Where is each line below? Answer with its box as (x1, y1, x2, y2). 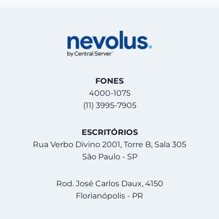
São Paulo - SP (82, 152, 137, 161)
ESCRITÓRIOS (81, 127, 138, 137)
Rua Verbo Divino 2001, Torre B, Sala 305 (33, 139, 186, 149)
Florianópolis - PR (76, 191, 143, 200)
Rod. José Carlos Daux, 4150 (56, 178, 163, 188)
